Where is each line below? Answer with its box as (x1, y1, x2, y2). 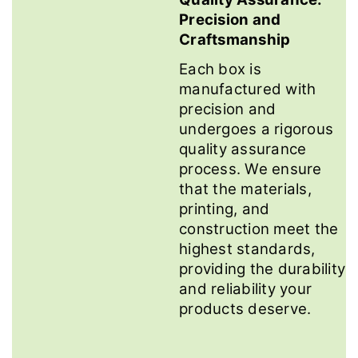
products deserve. (179, 300, 312, 319)
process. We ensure (179, 160, 322, 179)
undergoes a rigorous (179, 120, 333, 139)
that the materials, (179, 180, 312, 199)
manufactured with (179, 80, 316, 99)
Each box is (179, 60, 261, 79)
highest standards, (179, 240, 316, 259)
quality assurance (179, 140, 307, 159)
